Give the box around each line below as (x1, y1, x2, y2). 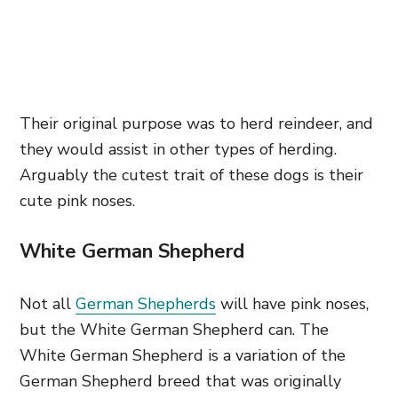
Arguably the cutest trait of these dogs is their (20, 164, 363, 186)
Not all (20, 293, 76, 314)
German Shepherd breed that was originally (20, 370, 341, 392)
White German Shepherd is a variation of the (20, 345, 346, 366)
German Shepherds (76, 293, 216, 314)
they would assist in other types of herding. (20, 139, 337, 160)
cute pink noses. (20, 190, 135, 211)
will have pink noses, (216, 293, 369, 314)
